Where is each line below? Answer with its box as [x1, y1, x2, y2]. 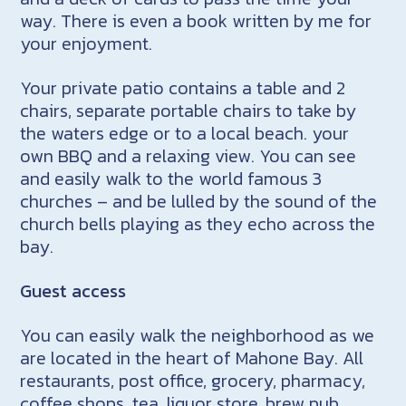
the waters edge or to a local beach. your [20, 119, 350, 147]
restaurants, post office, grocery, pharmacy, [20, 366, 366, 394]
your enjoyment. [20, 29, 153, 57]
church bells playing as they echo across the [20, 209, 376, 237]
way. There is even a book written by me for [20, 6, 372, 34]
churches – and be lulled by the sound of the [20, 187, 378, 215]
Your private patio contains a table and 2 [20, 73, 346, 101]
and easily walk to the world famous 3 [20, 164, 323, 192]
